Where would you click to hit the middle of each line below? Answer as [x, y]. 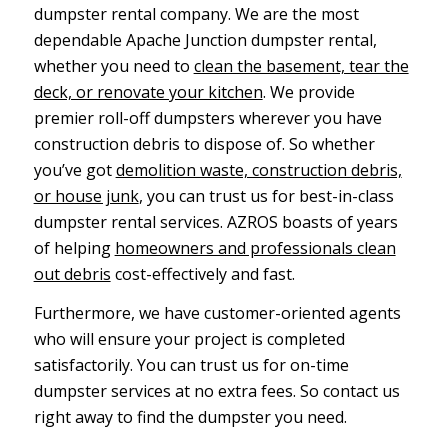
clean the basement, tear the [301, 65]
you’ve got [74, 169]
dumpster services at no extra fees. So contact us [216, 391]
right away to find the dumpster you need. [190, 417]
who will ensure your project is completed [189, 339]
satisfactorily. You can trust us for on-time [191, 365]
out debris [72, 273]
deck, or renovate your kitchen [148, 91]
